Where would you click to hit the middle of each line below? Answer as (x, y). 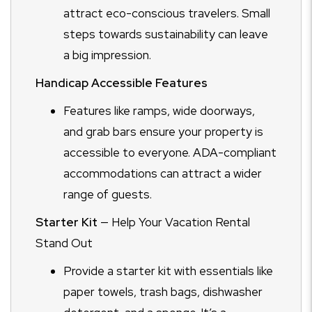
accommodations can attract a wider (163, 173)
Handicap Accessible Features (122, 83)
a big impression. (107, 55)
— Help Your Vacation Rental (174, 222)
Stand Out (64, 243)
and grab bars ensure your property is (163, 132)
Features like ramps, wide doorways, (159, 111)
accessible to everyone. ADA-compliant (170, 153)
